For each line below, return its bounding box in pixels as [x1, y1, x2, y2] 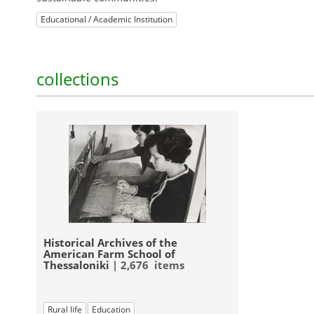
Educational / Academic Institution [41, 13, 172, 25]
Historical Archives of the [43, 235, 177, 250]
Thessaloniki [43, 257, 109, 272]
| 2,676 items [109, 257, 184, 272]
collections [36, 67, 118, 90]
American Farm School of [43, 246, 175, 261]
